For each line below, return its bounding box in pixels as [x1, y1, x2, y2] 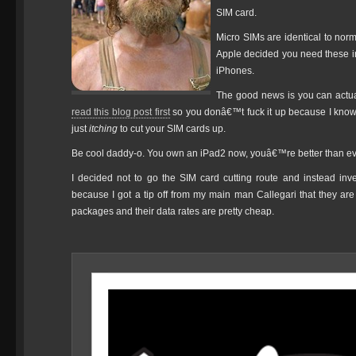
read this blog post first [72, 106, 170, 118]
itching [89, 123, 118, 134]
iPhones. [216, 65, 254, 76]
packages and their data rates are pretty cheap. [72, 206, 274, 217]
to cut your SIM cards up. [118, 123, 226, 134]
